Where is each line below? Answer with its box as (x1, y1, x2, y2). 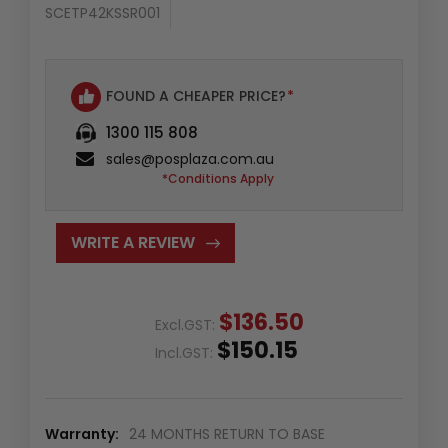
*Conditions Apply (162, 169, 274, 187)
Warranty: (45, 423, 119, 444)
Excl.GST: (155, 314, 219, 335)
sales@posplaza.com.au (106, 148, 274, 169)
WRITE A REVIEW (70, 230, 195, 254)
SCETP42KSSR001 (45, 2, 160, 23)
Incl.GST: (155, 342, 217, 363)
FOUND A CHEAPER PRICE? (106, 86, 286, 107)
